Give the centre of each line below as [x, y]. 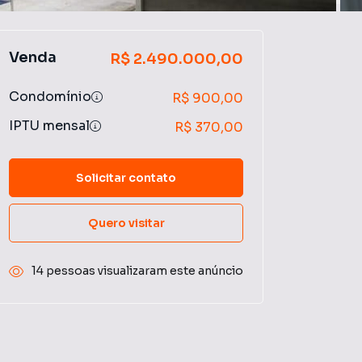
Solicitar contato [126, 177]
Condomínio [50, 97]
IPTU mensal [49, 126]
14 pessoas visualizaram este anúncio [137, 271]
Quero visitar [126, 223]
